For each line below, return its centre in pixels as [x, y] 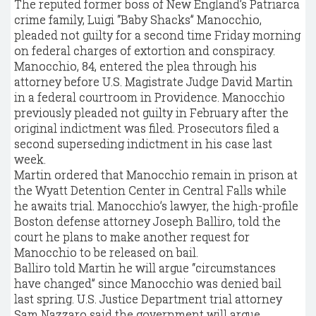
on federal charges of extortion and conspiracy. [145, 50]
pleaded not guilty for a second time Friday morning [157, 35]
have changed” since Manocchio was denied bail [148, 283]
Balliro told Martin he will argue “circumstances [145, 268]
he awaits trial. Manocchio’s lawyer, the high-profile [156, 206]
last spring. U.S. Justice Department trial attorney [148, 299]
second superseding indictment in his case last [143, 144]
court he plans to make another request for [132, 237]
